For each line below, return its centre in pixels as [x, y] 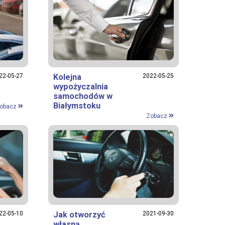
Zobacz [157, 116]
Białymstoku [77, 105]
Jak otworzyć [79, 215]
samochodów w [83, 96]
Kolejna [67, 77]
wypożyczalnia [81, 86]
